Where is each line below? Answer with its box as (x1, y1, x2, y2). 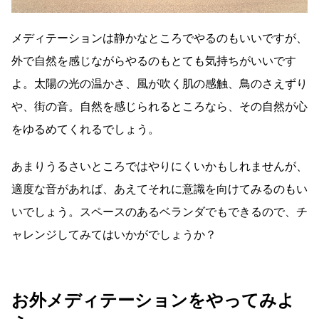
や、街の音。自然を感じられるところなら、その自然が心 (11, 99, 308, 113)
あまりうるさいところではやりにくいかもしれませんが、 (11, 159, 308, 173)
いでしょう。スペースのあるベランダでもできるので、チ (11, 204, 308, 219)
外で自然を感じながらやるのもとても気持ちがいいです (11, 53, 296, 68)
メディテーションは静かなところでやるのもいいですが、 (11, 31, 308, 45)
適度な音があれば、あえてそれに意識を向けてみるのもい (11, 182, 308, 196)
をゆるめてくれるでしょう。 (11, 122, 159, 136)
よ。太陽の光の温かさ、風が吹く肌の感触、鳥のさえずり (11, 76, 308, 90)
